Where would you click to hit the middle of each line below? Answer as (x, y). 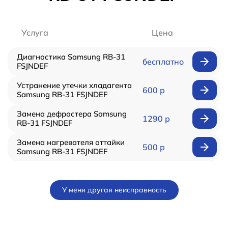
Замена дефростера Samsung (72, 114)
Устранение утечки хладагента (74, 85)
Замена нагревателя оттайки (71, 142)
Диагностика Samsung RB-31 (71, 57)
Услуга (35, 33)
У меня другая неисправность (114, 190)
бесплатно (163, 62)
